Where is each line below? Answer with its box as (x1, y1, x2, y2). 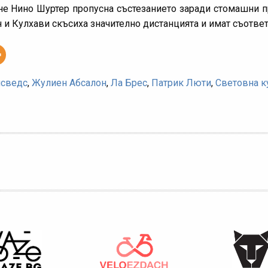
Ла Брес (111, 77, 147, 89)
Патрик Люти (151, 77, 211, 89)
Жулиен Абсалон (32, 77, 106, 89)
